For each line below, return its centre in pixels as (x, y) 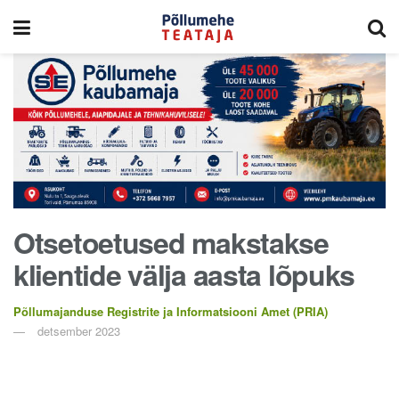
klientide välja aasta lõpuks (184, 275)
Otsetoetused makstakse (171, 243)
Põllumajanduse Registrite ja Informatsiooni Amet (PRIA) (171, 311)
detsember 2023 (79, 330)
